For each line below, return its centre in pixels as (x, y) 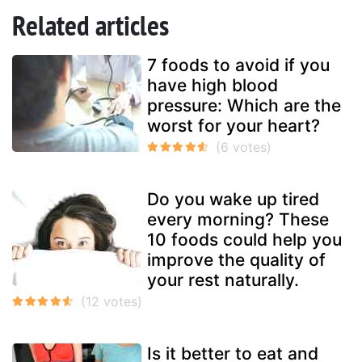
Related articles (90, 25)
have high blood (213, 86)
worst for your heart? (234, 126)
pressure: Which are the (244, 106)
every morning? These (238, 220)
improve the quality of (236, 260)
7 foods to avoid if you (238, 65)
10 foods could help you (244, 240)
